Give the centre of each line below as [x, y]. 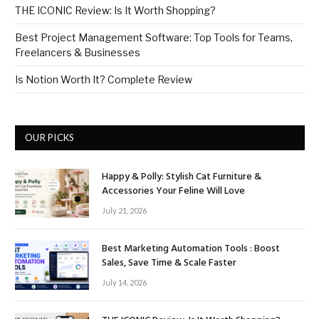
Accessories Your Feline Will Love [173, 191]
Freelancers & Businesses [78, 52]
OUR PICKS [50, 137]
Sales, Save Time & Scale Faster [169, 263]
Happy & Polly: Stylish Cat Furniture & [182, 177]
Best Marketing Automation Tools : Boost [191, 249]
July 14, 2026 [124, 283]
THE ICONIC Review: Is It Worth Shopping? [115, 10]
